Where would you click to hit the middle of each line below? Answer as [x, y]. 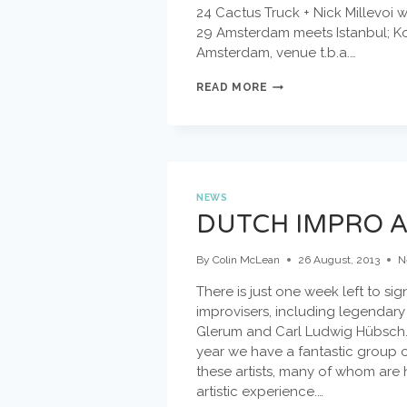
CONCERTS [301, 100]
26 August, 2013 [339, 260]
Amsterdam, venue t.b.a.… [276, 53]
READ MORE [232, 88]
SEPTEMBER [304, 84]
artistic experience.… [260, 392]
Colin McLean [247, 260]
